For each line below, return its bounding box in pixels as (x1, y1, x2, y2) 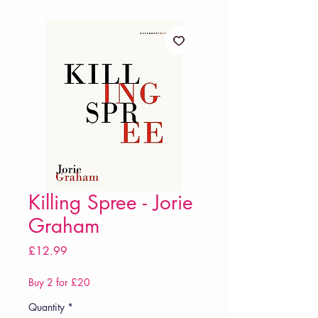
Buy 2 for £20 (28, 275, 90, 290)
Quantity (28, 300, 65, 314)
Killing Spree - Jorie (28, 190, 193, 216)
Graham (28, 213, 100, 239)
